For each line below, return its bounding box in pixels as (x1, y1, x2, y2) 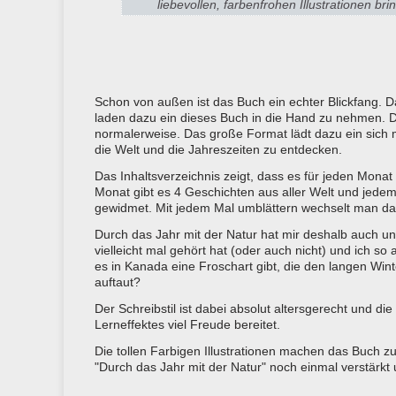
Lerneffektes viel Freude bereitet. (95, 316, 280, 331)
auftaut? (95, 274, 141, 289)
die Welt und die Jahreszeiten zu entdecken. (95, 141, 342, 156)
